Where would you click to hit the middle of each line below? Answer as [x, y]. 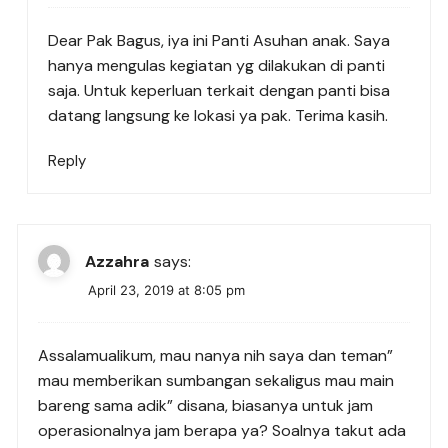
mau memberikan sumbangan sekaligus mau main [216, 381]
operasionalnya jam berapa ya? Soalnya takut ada [222, 431]
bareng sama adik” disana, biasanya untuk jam [206, 406]
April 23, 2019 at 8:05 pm [167, 290]
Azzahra [117, 261]
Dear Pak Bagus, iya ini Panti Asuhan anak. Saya [219, 41]
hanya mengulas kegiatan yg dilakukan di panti [217, 66]
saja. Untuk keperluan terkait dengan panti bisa [219, 91]
